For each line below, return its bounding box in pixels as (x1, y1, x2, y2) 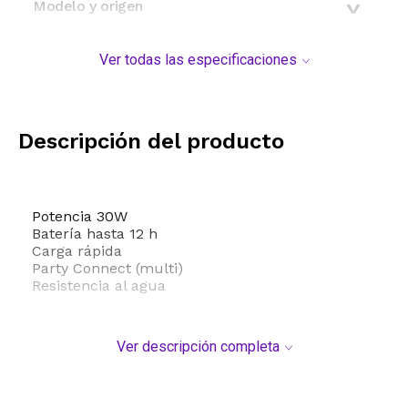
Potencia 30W (32, 208, 127, 226)
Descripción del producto (18, 128, 284, 155)
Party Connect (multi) (32, 260, 183, 278)
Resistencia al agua (32, 277, 166, 295)
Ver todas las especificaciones (98, 51, 297, 69)
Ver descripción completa (116, 338, 280, 356)
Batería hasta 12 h (32, 225, 158, 243)
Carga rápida (32, 242, 122, 260)
